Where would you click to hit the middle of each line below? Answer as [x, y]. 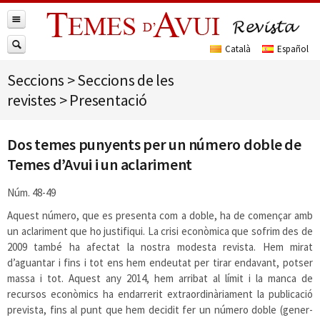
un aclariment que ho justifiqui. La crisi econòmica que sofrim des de [160, 231]
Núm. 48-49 [31, 192]
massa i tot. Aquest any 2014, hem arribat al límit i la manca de [160, 278]
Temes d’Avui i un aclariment [100, 164]
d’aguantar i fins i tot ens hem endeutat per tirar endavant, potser [160, 262]
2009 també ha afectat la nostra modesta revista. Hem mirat [160, 247]
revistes [32, 100]
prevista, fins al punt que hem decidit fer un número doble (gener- [160, 310]
